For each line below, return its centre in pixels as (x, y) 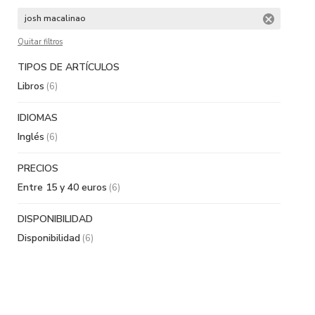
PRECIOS (38, 168)
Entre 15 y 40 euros (62, 187)
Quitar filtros (40, 41)
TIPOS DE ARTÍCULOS (69, 67)
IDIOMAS (38, 117)
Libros (31, 86)
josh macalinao (55, 18)
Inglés (31, 136)
